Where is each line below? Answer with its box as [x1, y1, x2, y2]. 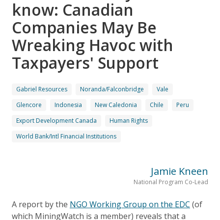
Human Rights [110, 116, 148, 125]
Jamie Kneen [151, 164, 208, 178]
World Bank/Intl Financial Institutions [16, 132, 116, 140]
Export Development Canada [16, 116, 97, 125]
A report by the [12, 198, 70, 210]
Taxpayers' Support [12, 52, 159, 73]
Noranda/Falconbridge [80, 84, 144, 93]
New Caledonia [95, 100, 137, 109]
